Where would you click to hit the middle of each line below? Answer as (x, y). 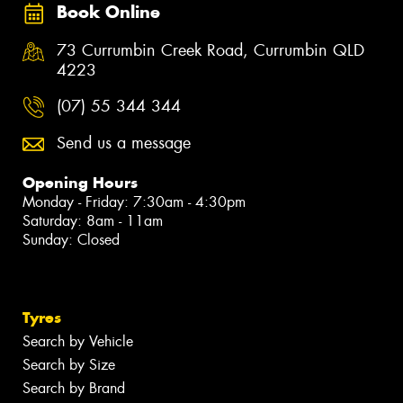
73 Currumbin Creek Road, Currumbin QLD (210, 51)
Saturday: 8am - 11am (93, 221)
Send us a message (124, 143)
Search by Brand (74, 389)
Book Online (108, 13)
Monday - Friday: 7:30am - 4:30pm (134, 202)
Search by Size (69, 365)
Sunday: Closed (71, 240)
